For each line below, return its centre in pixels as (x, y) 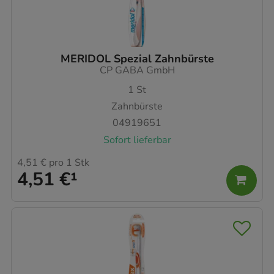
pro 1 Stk (68, 163)
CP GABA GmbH (137, 70)
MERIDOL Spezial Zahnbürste (137, 58)
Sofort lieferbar (137, 140)
